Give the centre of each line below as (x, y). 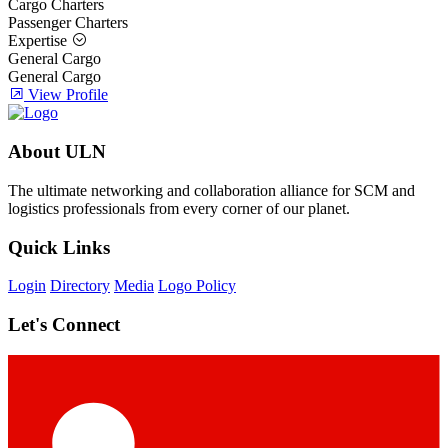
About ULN (57, 152)
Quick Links (59, 247)
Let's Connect (64, 324)
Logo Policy (197, 286)
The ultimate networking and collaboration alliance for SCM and (211, 190)
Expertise (39, 41)
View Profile (68, 95)
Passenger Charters (68, 23)
